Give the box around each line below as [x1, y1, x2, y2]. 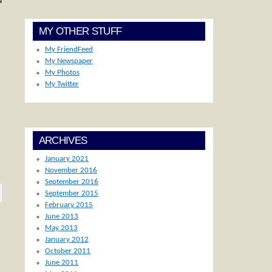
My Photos [45, 69, 80, 77]
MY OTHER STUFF [38, 25, 122, 38]
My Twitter [45, 80, 80, 89]
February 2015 [45, 200, 93, 209]
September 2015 [45, 189, 99, 197]
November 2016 [45, 166, 98, 174]
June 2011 [45, 258, 79, 267]
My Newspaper [45, 57, 93, 66]
